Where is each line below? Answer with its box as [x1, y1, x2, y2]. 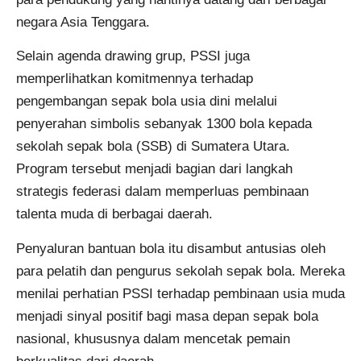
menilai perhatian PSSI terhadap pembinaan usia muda [16, 285, 345, 301]
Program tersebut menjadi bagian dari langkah [16, 161, 293, 177]
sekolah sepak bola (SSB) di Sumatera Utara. [16, 139, 290, 155]
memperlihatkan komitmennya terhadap [16, 71, 253, 87]
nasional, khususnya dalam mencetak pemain [16, 330, 290, 346]
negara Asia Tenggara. [16, 14, 150, 30]
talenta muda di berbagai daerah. [16, 206, 213, 222]
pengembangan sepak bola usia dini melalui [16, 93, 277, 110]
